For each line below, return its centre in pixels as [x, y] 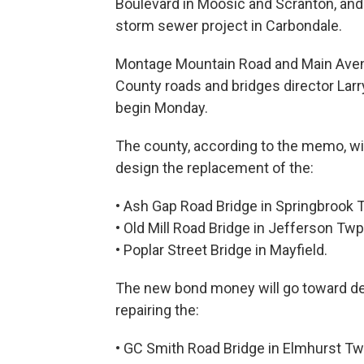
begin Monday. [162, 108]
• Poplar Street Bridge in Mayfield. [221, 250]
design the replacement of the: [214, 168]
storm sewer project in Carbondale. [229, 26]
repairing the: [157, 310]
